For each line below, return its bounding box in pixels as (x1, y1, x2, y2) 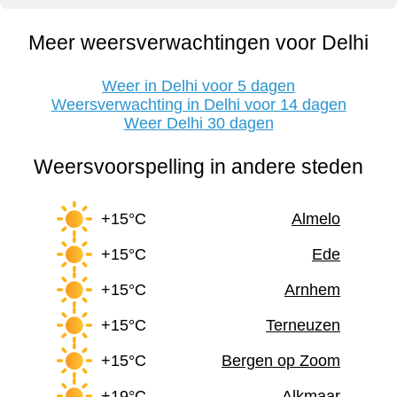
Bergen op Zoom (222, 351, 340, 370)
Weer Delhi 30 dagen (123, 114, 274, 133)
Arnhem (284, 280, 340, 299)
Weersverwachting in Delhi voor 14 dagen (51, 96, 346, 114)
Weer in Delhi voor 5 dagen (102, 77, 295, 96)
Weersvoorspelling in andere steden (34, 155, 363, 179)
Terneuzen (266, 315, 340, 334)
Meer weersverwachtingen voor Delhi (28, 31, 369, 55)
